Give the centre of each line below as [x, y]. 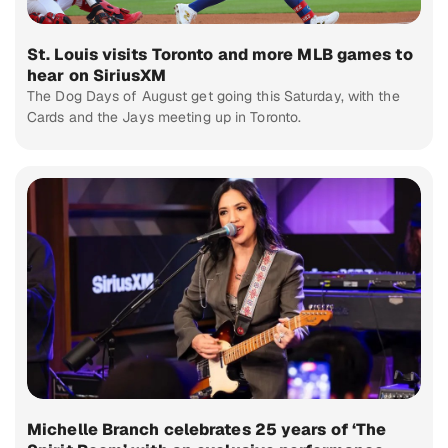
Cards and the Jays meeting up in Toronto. [164, 116]
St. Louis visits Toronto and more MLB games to [220, 54]
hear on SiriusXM [97, 75]
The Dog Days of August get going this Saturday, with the [213, 95]
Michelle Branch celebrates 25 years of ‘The [207, 430]
